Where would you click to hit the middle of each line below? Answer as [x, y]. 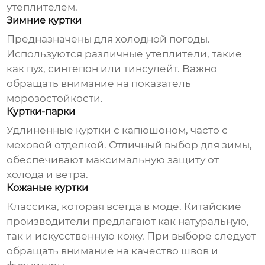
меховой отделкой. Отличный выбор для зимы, [130, 145]
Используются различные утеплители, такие [125, 54]
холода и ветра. [48, 175]
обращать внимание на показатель [99, 84]
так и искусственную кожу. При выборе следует [132, 236]
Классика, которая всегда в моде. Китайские [124, 207]
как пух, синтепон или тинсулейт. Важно [112, 69]
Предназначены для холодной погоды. [109, 39]
